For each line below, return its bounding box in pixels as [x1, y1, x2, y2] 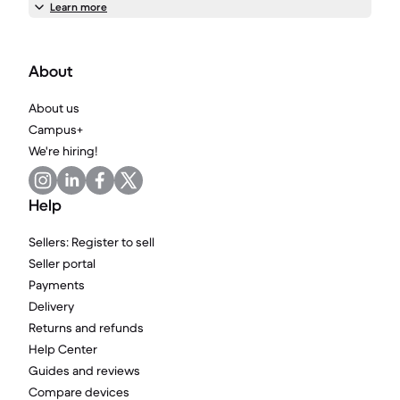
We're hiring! [29, 143, 97, 159]
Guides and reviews [29, 362, 140, 379]
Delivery [29, 298, 74, 314]
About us [29, 100, 79, 116]
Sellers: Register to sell [29, 234, 154, 250]
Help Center [29, 341, 97, 357]
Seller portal [29, 255, 96, 271]
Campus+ [29, 121, 83, 137]
